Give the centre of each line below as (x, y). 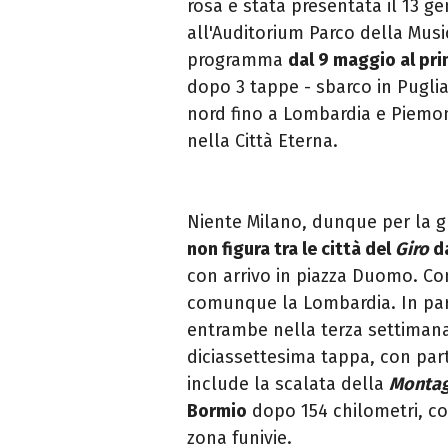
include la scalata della (288, 384)
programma (237, 60)
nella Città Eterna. (262, 141)
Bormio (217, 411)
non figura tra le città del (291, 249)
